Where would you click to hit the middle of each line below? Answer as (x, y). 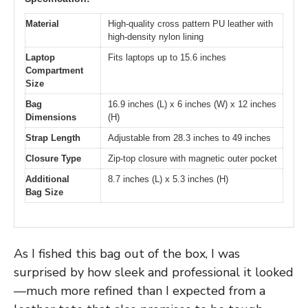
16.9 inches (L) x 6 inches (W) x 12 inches (192, 104)
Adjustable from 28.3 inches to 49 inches (189, 138)
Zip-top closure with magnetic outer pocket (192, 159)
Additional (47, 179)
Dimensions (51, 118)
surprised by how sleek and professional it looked (154, 272)
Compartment (54, 71)
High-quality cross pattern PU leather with (190, 24)
